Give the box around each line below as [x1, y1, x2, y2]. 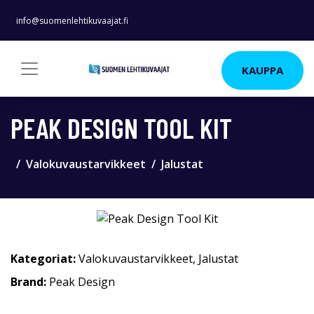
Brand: [11, 274, 49, 290]
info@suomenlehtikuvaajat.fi [16, 15, 128, 27]
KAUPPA [242, 63, 283, 77]
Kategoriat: [11, 251, 76, 267]
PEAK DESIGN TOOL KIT [11, 111, 232, 144]
